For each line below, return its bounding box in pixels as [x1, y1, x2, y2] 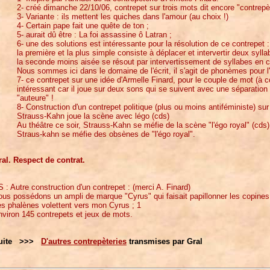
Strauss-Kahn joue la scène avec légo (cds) [17, 111, 169, 121]
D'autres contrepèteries [41, 236, 127, 246]
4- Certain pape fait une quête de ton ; [17, 20, 149, 30]
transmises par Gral [127, 236, 202, 246]
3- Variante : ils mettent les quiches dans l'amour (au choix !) [17, 11, 228, 21]
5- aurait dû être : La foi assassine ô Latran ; [17, 30, 172, 39]
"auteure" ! [17, 93, 54, 102]
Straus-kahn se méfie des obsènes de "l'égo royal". [17, 129, 195, 139]
